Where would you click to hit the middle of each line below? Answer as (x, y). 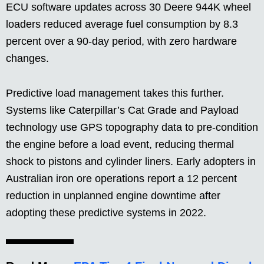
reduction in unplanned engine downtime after (113, 196)
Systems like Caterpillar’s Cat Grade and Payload (122, 110)
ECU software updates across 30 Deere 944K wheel (128, 7)
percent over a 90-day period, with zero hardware (121, 42)
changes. (27, 59)
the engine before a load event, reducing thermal (120, 145)
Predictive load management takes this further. (115, 93)
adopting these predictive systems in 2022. (106, 213)
